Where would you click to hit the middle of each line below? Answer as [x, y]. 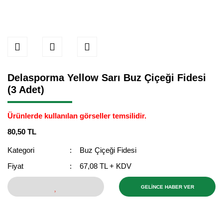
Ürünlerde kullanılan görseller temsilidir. [77, 116]
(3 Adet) [26, 90]
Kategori [21, 150]
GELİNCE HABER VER [167, 187]
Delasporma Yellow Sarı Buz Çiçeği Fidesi [107, 78]
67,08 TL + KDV [106, 166]
